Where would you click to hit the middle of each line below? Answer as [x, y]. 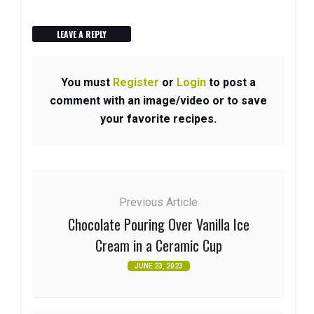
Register [136, 83]
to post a [231, 83]
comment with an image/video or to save [158, 101]
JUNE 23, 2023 [158, 266]
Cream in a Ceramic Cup [158, 246]
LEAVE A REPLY [82, 34]
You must [87, 83]
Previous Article [158, 203]
